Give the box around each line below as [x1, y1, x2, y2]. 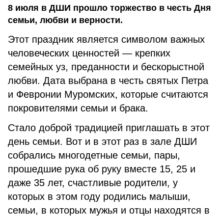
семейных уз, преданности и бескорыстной [8, 61, 204, 72]
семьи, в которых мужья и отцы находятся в [8, 205, 210, 216]
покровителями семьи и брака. [8, 103, 148, 113]
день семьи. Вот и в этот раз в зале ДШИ [8, 136, 197, 147]
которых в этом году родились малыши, [8, 191, 191, 202]
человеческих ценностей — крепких [8, 48, 170, 58]
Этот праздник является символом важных [8, 34, 205, 45]
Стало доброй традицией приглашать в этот [8, 122, 210, 133]
